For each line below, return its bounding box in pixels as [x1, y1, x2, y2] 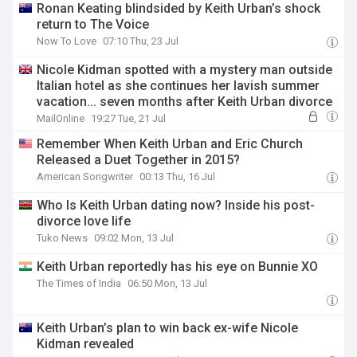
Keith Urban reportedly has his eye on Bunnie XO [37, 259, 319, 274]
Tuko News [37, 232, 88, 244]
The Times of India [37, 277, 122, 289]
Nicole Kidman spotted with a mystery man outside [37, 62, 333, 77]
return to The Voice [37, 17, 150, 32]
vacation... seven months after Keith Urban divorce [37, 94, 333, 109]
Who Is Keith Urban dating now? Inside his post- [37, 198, 316, 213]
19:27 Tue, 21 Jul [91, 112, 167, 124]
